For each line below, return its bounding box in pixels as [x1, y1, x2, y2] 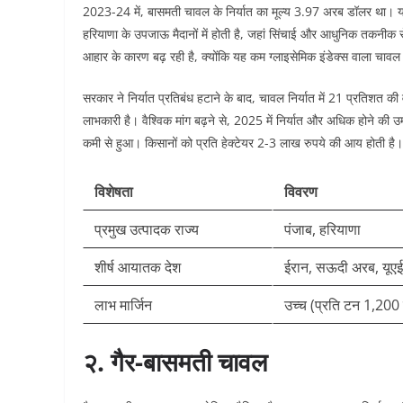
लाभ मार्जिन [94, 295, 152, 315]
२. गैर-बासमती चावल [83, 345, 267, 379]
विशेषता [94, 182, 133, 201]
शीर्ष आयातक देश [94, 257, 181, 277]
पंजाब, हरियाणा [284, 219, 361, 239]
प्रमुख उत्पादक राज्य [94, 219, 199, 239]
